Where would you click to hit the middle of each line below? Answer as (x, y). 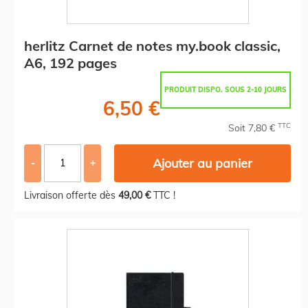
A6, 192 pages (70, 63)
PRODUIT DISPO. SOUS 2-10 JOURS (225, 89)
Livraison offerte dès (71, 195)
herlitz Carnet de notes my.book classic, (152, 45)
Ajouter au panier (203, 163)
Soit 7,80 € (253, 128)
